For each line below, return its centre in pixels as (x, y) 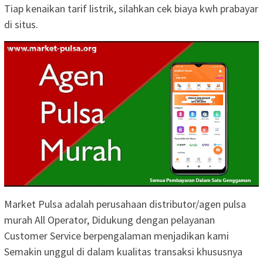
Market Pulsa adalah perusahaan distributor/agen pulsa (125, 204)
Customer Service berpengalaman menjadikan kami (117, 235)
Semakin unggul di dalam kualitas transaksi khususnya (123, 251)
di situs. (21, 24)
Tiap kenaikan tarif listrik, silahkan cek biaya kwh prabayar (131, 8)
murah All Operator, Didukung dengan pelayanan (109, 220)
